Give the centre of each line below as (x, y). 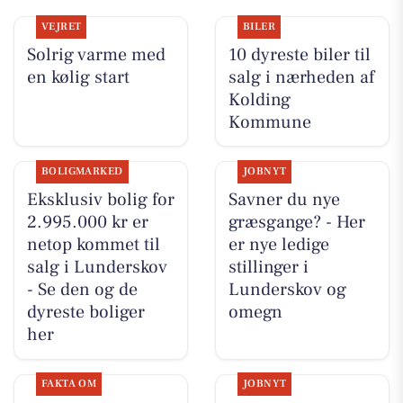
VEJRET (61, 26)
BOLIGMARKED (82, 171)
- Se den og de (82, 289)
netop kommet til (93, 244)
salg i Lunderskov (97, 267)
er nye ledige (278, 244)
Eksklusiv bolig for (100, 199)
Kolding (259, 99)
